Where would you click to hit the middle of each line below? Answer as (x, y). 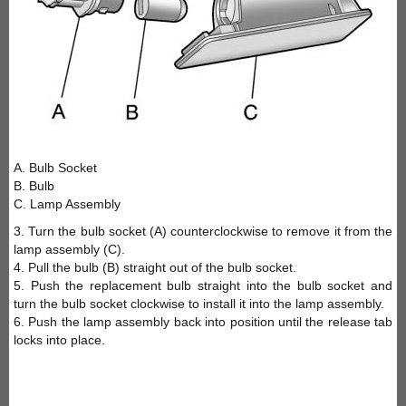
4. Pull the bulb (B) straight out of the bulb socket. (155, 267)
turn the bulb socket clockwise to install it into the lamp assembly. (199, 303)
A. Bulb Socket (55, 167)
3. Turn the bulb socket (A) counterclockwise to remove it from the (203, 231)
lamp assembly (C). (69, 249)
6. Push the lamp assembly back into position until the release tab (203, 321)
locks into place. (59, 339)
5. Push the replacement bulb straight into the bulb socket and (203, 285)
